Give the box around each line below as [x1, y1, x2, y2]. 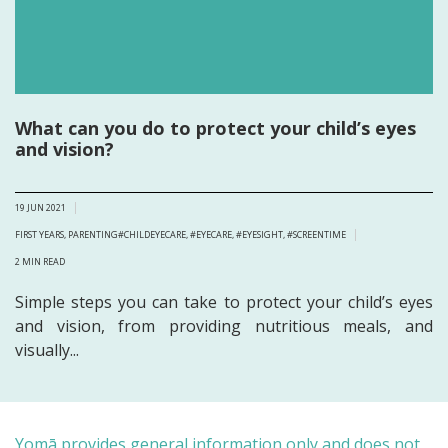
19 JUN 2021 [15, 201, 66, 215]
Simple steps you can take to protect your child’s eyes [15, 291, 433, 314]
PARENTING [68, 228, 118, 242]
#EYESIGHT [236, 228, 283, 242]
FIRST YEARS [15, 228, 64, 242]
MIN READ [22, 255, 65, 269]
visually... [15, 339, 79, 362]
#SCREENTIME [287, 228, 346, 242]
